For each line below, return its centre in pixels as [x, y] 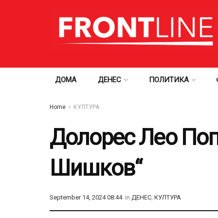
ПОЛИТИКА [169, 80]
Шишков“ [96, 168]
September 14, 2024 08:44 [86, 198]
